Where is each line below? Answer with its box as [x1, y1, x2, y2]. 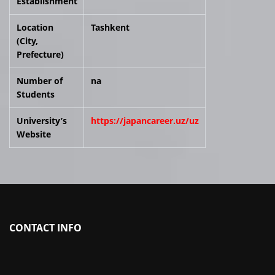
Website [16, 128, 51, 140]
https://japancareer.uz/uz [90, 114, 199, 126]
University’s [16, 114, 72, 126]
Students [16, 88, 55, 100]
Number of [16, 74, 68, 87]
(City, [16, 34, 38, 47]
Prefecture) [16, 48, 64, 60]
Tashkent [90, 21, 130, 33]
